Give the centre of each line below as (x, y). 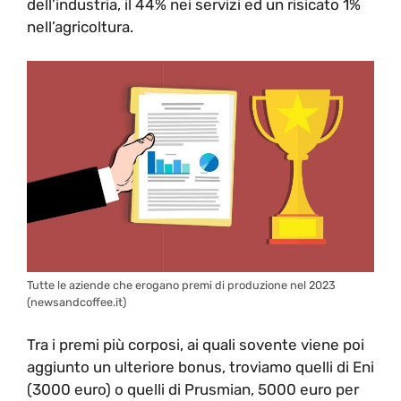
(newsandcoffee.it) (77, 303)
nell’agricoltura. (80, 26)
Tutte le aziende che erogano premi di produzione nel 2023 (181, 286)
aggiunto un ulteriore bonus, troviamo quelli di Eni (200, 367)
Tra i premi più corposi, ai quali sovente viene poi (196, 344)
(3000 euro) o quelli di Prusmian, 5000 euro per (193, 389)
